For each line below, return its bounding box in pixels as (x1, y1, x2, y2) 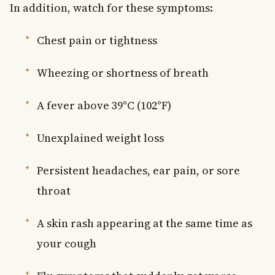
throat (37, 182, 71, 198)
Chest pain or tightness (37, 32, 157, 48)
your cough (37, 235, 96, 251)
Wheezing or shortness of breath (37, 64, 209, 80)
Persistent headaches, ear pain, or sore (37, 162, 240, 178)
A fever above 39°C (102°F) (37, 97, 171, 113)
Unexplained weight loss (37, 130, 164, 145)
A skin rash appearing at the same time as (37, 215, 252, 231)
